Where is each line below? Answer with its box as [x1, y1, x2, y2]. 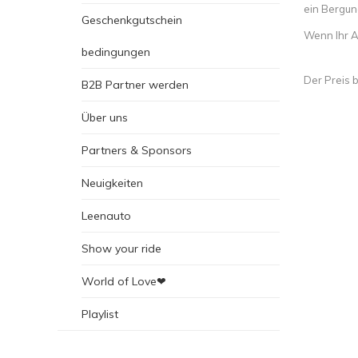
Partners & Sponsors [82, 143, 192, 157]
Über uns [82, 110, 128, 125]
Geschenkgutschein [82, 13, 182, 27]
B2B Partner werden [82, 78, 189, 92]
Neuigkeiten [82, 176, 143, 190]
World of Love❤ [82, 274, 166, 288]
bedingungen [82, 45, 150, 59]
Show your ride [82, 241, 161, 256]
